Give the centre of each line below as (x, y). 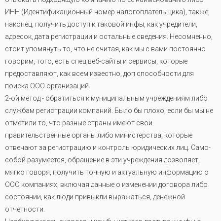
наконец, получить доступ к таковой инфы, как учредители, (101, 24)
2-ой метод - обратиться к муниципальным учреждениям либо (106, 98)
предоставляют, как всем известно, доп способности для (99, 74)
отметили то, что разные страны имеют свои (79, 123)
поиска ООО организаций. (48, 86)
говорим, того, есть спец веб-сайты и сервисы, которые (96, 61)
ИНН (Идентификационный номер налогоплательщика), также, (107, 12)
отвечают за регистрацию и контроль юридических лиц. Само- (108, 147)
